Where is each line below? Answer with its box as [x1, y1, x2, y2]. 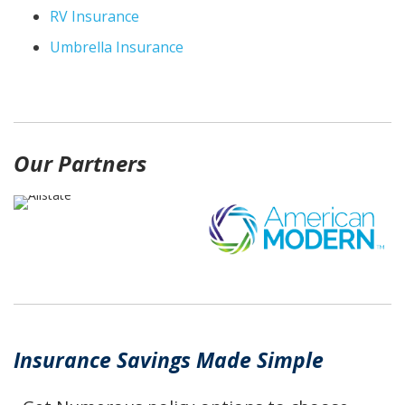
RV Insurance [50, 5, 139, 26]
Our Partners [14, 147, 146, 178]
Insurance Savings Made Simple [14, 344, 324, 374]
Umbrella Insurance [50, 36, 184, 57]
